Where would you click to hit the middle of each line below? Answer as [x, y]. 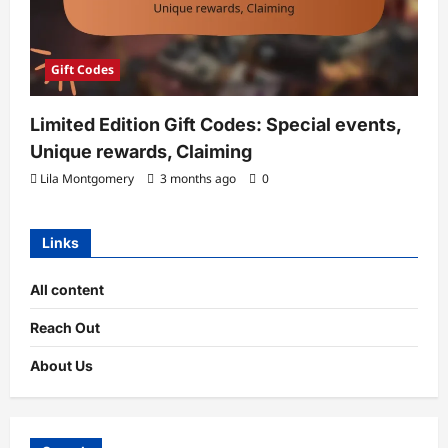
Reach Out [65, 327]
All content [67, 289]
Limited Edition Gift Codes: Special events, [215, 124]
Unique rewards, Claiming [141, 151]
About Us [61, 365]
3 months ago [198, 178]
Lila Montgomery [87, 178]
